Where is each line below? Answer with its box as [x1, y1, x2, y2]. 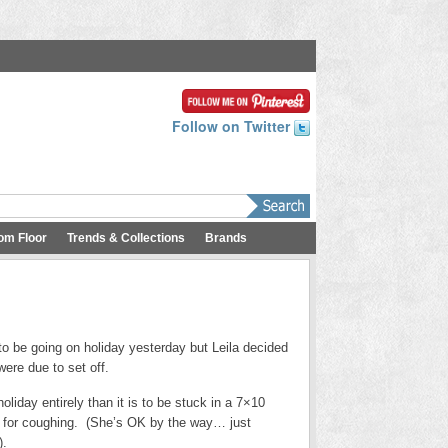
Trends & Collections [67, 231, 185, 245]
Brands [205, 231, 247, 245]
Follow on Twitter [172, 116, 294, 137]
